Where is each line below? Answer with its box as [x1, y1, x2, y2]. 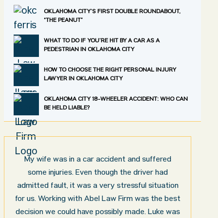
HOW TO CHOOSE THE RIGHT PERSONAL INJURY [43, 67, 176, 74]
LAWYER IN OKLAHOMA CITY [43, 75, 123, 83]
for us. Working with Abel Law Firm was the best [15, 195, 181, 204]
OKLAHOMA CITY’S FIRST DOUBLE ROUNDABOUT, [44, 8, 181, 16]
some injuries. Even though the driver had [27, 168, 168, 178]
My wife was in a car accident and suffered [24, 155, 171, 165]
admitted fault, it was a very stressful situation [17, 182, 179, 191]
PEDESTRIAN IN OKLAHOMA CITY [43, 46, 134, 54]
